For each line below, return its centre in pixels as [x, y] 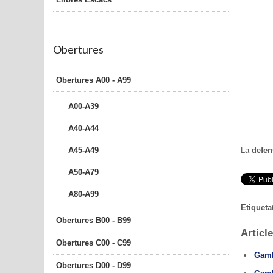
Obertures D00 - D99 [94, 265]
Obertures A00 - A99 [94, 80]
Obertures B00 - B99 [94, 220]
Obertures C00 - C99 [94, 243]
